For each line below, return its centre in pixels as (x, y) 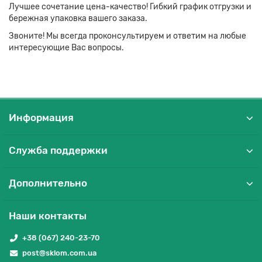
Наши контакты (48, 216)
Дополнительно (48, 183)
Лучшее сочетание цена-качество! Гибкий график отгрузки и (130, 6)
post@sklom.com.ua (59, 253)
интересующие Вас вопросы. (66, 47)
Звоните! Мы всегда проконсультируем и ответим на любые (127, 36)
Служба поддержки (58, 150)
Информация (41, 118)
